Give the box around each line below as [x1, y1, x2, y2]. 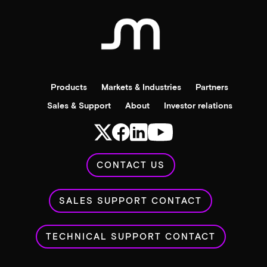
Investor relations [163, 100, 232, 110]
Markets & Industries [101, 81, 181, 92]
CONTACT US [96, 159, 165, 170]
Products [51, 81, 87, 92]
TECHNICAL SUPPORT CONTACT [45, 230, 216, 241]
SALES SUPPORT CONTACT [59, 194, 202, 206]
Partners [195, 81, 228, 92]
